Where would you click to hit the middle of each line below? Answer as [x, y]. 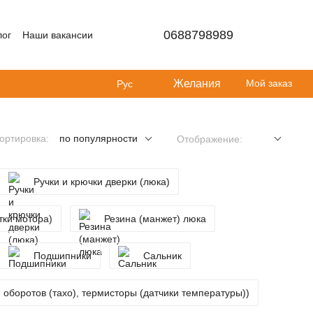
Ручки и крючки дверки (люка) [102, 182]
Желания [197, 83]
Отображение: [210, 139]
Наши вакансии [58, 35]
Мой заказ [269, 83]
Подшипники [63, 256]
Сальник [162, 256]
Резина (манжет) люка [155, 219]
